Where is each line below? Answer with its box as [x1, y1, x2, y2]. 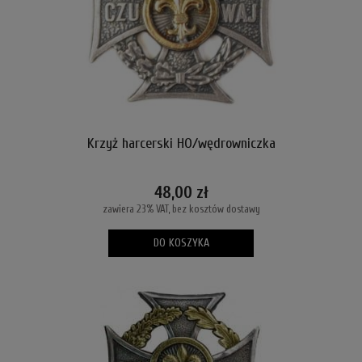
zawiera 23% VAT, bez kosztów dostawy [102, 203, 260, 216]
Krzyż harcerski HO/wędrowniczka [86, 135, 276, 153]
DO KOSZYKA [153, 235, 209, 250]
